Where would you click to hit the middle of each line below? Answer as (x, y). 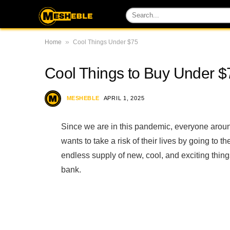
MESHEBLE (83, 98)
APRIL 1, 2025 (124, 98)
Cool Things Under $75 (106, 42)
